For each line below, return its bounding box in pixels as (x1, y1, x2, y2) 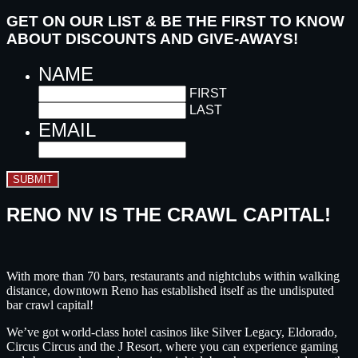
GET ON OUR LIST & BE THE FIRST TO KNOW (6, 13, 344, 30)
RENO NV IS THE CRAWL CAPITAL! (6, 203, 331, 225)
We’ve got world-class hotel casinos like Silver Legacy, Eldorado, (6, 324, 337, 339)
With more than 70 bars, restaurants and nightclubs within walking (6, 268, 340, 283)
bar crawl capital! (6, 297, 93, 312)
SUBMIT (13, 173, 53, 185)
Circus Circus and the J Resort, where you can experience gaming (6, 339, 338, 353)
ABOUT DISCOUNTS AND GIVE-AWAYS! (6, 30, 298, 48)
